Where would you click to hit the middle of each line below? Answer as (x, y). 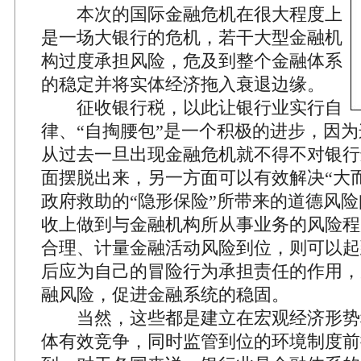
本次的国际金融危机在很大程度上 (192, 14)
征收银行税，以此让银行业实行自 (192, 108)
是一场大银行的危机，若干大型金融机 (192, 37)
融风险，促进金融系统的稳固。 (165, 295)
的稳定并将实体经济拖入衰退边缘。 (183, 84)
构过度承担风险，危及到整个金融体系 (192, 61)
